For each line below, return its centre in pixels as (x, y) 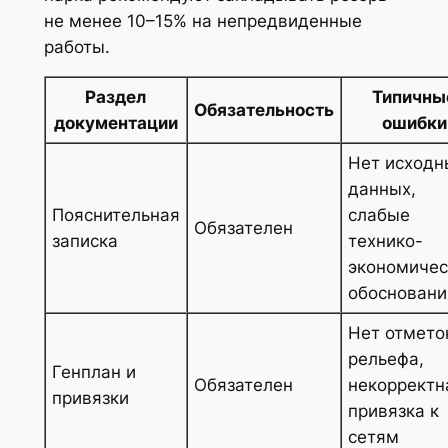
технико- (385, 241)
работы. (76, 46)
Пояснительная (115, 215)
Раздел (116, 97)
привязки (90, 398)
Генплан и (93, 372)
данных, (381, 189)
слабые (378, 215)
